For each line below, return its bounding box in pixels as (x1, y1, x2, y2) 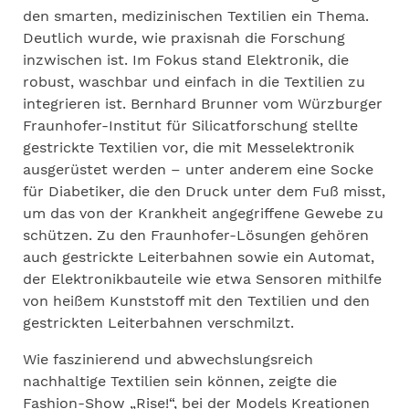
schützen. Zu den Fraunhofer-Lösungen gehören (23, 226, 369, 244)
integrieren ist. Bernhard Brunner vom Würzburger (23, 95, 383, 112)
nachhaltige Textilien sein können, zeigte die (23, 372, 337, 390)
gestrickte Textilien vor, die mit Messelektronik (23, 139, 354, 156)
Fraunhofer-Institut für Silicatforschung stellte (23, 117, 358, 134)
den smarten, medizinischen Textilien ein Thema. (23, 7, 369, 25)
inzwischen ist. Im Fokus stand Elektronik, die (23, 51, 349, 68)
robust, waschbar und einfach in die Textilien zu (23, 73, 365, 90)
